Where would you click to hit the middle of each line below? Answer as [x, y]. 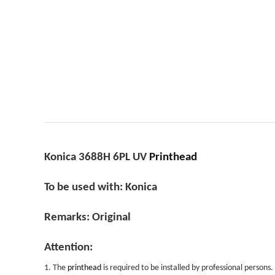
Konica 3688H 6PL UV [97, 157]
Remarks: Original [87, 218]
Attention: [68, 248]
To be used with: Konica [101, 188]
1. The [56, 268]
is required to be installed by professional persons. [187, 268]
